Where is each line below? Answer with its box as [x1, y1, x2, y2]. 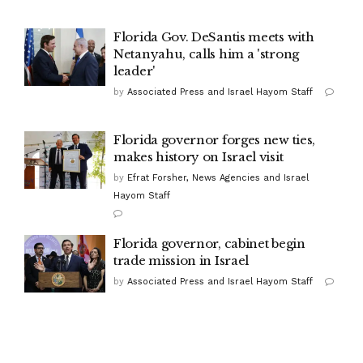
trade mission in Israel [113, 252, 250, 268]
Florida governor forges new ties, [113, 131, 316, 147]
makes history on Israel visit [113, 148, 284, 164]
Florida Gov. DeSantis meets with [113, 28, 314, 45]
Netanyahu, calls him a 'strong [113, 45, 299, 62]
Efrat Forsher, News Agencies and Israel [127, 172, 309, 183]
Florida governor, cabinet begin [113, 235, 305, 251]
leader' [113, 62, 156, 79]
